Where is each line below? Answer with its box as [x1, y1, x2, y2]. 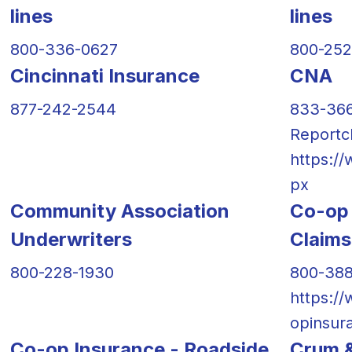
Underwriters [9, 227, 132, 251]
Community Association [9, 199, 229, 222]
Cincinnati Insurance [9, 64, 200, 87]
